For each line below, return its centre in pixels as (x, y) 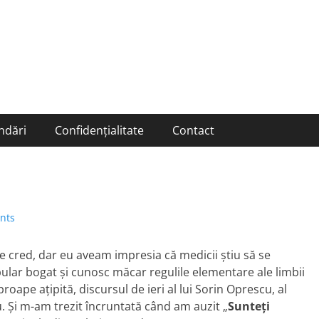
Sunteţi (249, 306)
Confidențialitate (99, 130)
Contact (193, 130)
